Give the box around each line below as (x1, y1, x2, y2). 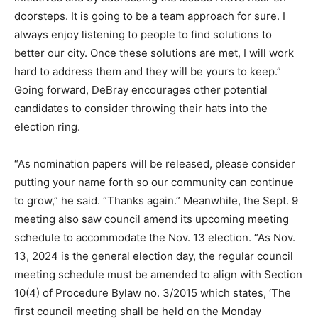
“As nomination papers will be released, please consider (14, 157, 295, 171)
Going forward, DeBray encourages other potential (14, 83, 268, 97)
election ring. (14, 120, 80, 134)
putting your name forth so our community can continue (14, 175, 294, 190)
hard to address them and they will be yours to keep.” (14, 65, 281, 79)
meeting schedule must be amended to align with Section (14, 268, 302, 282)
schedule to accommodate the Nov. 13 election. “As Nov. (14, 231, 295, 245)
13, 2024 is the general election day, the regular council (14, 249, 293, 263)
